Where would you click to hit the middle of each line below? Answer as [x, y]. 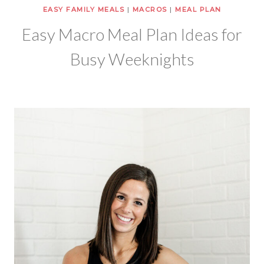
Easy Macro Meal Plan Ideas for [132, 34]
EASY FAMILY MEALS [83, 10]
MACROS [150, 10]
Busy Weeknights [132, 59]
